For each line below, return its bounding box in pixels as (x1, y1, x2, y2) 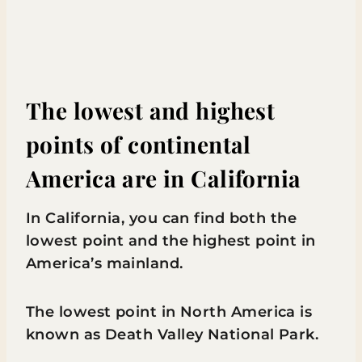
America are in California (26, 163, 301, 193)
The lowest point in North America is (26, 303, 313, 321)
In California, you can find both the (26, 209, 297, 227)
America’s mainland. (26, 255, 187, 272)
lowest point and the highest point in (26, 232, 316, 250)
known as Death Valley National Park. (26, 326, 323, 343)
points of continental (26, 129, 251, 159)
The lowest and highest (26, 95, 276, 125)
